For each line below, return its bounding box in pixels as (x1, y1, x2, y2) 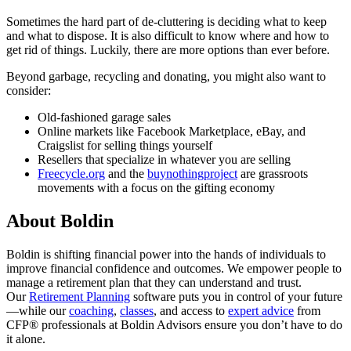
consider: (6, 83, 51, 97)
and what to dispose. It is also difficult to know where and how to (6, 28, 329, 42)
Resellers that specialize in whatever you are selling (38, 152, 291, 166)
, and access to (154, 303, 228, 317)
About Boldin (6, 210, 114, 231)
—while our (6, 303, 69, 317)
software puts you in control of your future (130, 289, 342, 303)
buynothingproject (147, 166, 237, 180)
